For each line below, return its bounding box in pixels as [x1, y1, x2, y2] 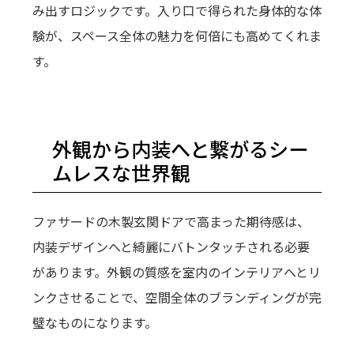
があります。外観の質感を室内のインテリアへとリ [32, 262, 321, 282]
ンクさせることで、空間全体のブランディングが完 [32, 288, 322, 307]
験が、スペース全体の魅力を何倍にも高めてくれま [32, 26, 322, 46]
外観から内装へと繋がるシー [51, 134, 308, 164]
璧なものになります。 [32, 313, 157, 333]
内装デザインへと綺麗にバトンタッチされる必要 [32, 237, 310, 257]
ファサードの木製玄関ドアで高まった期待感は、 [32, 212, 310, 232]
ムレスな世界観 [51, 158, 190, 187]
